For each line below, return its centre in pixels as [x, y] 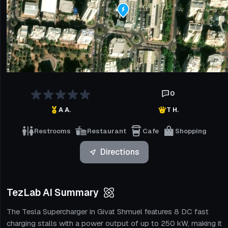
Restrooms [52, 131]
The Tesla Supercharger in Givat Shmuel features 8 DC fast [108, 211]
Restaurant [107, 131]
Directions [120, 152]
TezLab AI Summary [53, 193]
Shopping [191, 131]
